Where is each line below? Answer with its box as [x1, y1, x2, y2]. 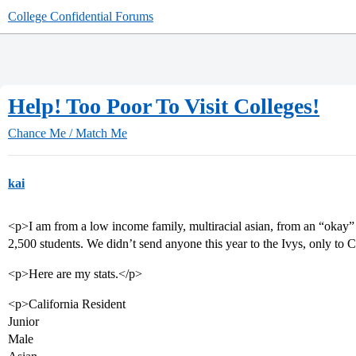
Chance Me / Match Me [8, 126, 127, 140]
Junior [8, 315, 39, 328]
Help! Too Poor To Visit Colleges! [8, 94, 319, 118]
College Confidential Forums [8, 10, 153, 23]
